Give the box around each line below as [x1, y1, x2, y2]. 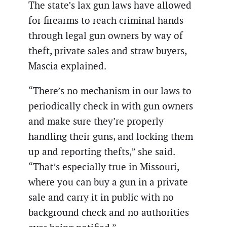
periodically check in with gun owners [28, 100, 193, 113]
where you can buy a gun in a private [28, 176, 188, 189]
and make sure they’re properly [28, 115, 164, 128]
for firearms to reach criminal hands [28, 14, 183, 27]
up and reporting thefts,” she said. [28, 145, 175, 159]
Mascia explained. [28, 59, 106, 72]
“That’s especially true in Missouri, [28, 161, 179, 174]
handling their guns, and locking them [28, 130, 193, 143]
